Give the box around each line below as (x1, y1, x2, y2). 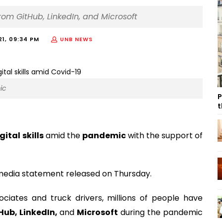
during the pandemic (117, 206, 203, 218)
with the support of (125, 129, 203, 141)
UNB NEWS (60, 35, 93, 43)
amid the (43, 129, 82, 141)
